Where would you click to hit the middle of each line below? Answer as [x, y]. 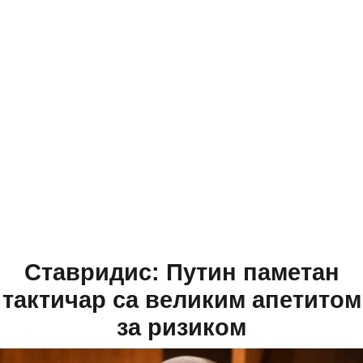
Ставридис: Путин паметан [181, 273]
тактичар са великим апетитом [181, 300]
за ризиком [181, 328]
